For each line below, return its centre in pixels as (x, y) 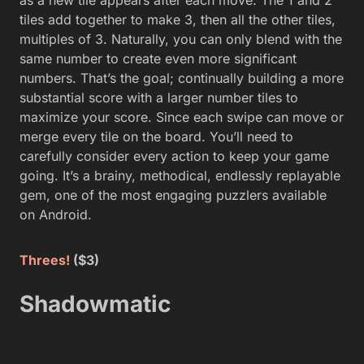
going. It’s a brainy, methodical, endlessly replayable (180, 175)
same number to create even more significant (158, 58)
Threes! (45, 260)
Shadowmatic (95, 303)
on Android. (56, 214)
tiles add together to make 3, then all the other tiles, (178, 19)
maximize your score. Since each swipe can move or (182, 117)
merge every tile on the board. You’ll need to (156, 136)
